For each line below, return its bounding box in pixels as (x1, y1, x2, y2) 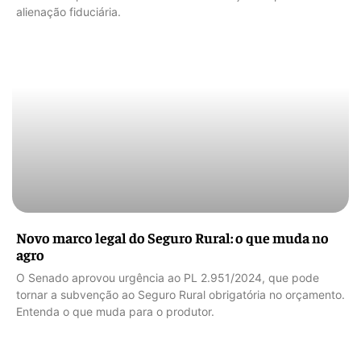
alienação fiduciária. (16, 5, 121, 19)
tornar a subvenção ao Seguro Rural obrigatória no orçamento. (16, 288, 345, 302)
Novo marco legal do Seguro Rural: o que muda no (16, 228, 329, 247)
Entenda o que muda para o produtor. (16, 305, 214, 319)
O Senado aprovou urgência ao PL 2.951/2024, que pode (16, 271, 319, 285)
